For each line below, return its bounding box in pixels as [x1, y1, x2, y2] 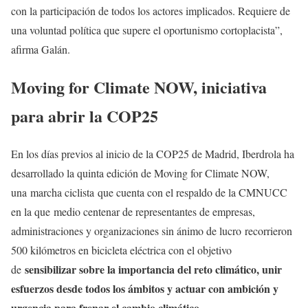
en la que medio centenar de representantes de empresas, [11, 203, 255, 219]
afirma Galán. [11, 41, 70, 56]
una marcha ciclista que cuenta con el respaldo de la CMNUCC [11, 184, 287, 199]
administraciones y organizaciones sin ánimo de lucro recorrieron [11, 223, 292, 238]
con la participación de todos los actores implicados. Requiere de [11, 3, 290, 18]
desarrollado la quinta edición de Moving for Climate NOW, [11, 165, 269, 180]
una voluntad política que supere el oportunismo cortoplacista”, [11, 22, 283, 37]
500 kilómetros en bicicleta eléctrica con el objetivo [11, 242, 232, 257]
